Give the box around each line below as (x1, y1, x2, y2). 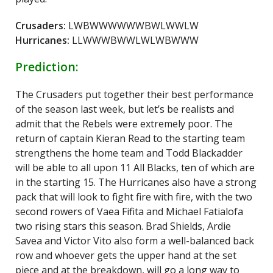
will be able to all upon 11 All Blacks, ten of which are (15, 161, 255, 174)
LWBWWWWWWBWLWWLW (68, 19, 199, 32)
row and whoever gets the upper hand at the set (15, 249, 236, 262)
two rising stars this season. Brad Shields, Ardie (15, 219, 231, 233)
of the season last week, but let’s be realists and (15, 102, 234, 116)
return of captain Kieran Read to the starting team (15, 132, 245, 145)
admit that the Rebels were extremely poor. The (15, 117, 233, 130)
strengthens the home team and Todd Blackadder (15, 146, 243, 160)
